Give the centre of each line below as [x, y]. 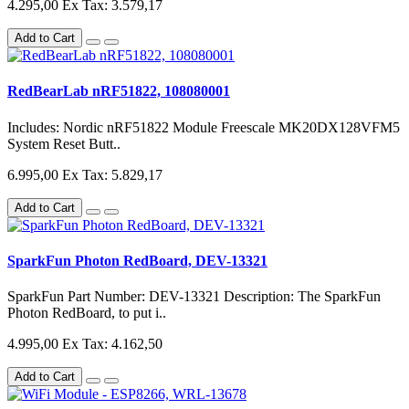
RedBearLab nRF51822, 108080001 [119, 91]
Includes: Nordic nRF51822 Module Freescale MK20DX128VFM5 [204, 127]
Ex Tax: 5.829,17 [112, 174]
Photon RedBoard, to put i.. [87, 313]
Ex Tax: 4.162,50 [112, 344]
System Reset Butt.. [64, 143]
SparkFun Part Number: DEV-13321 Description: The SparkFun [194, 297]
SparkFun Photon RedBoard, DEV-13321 [137, 260]
